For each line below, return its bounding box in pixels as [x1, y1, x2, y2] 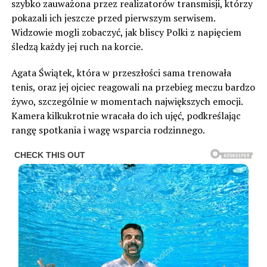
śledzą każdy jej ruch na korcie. [11, 40, 143, 54]
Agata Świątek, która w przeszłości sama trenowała [11, 66, 231, 80]
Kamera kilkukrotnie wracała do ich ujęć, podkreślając [11, 109, 241, 123]
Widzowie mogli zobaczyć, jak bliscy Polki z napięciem [11, 26, 241, 39]
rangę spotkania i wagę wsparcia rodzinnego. [11, 123, 205, 137]
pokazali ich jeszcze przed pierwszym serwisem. [11, 11, 215, 25]
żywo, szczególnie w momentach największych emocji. [11, 95, 243, 108]
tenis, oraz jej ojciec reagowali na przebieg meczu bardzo [11, 80, 255, 94]
